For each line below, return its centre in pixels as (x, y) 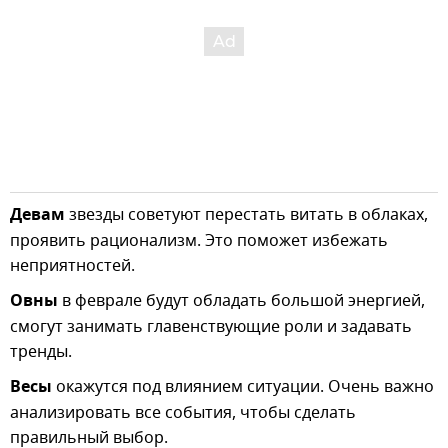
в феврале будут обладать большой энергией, (241, 301)
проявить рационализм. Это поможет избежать (199, 241)
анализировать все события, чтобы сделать (183, 413)
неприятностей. (72, 266)
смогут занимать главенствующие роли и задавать (211, 327)
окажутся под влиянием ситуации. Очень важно (243, 387)
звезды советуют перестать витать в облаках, (248, 215)
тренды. (41, 352)
